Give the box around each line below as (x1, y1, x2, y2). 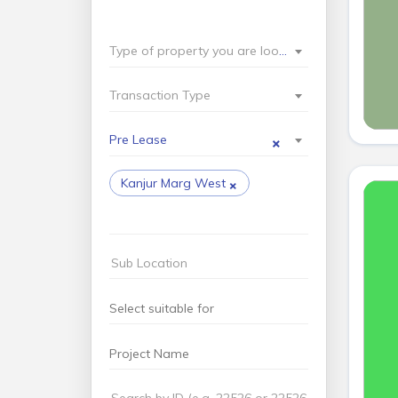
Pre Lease (108, 131, 167, 147)
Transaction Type (108, 87, 211, 103)
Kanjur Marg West (120, 175, 226, 191)
